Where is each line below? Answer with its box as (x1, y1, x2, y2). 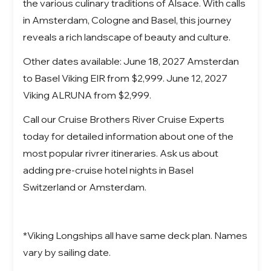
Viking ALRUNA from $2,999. (23, 88, 154, 101)
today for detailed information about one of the (23, 129, 234, 142)
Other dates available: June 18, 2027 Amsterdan (23, 54, 240, 67)
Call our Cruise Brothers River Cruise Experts (23, 113, 225, 125)
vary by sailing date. (23, 246, 111, 258)
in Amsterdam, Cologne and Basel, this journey (23, 13, 232, 26)
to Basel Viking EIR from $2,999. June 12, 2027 (23, 71, 228, 84)
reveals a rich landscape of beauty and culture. (23, 30, 231, 43)
